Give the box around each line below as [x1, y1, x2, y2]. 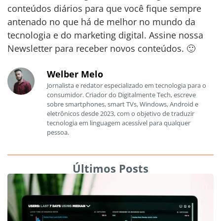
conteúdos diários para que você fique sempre [7, 2, 201, 15]
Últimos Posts [73, 161, 148, 176]
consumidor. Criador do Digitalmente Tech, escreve [47, 90, 196, 99]
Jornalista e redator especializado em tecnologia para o [47, 80, 206, 90]
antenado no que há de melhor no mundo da [7, 16, 195, 28]
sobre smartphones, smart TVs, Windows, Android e [47, 99, 198, 109]
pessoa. [47, 127, 69, 137]
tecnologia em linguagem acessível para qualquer [47, 118, 190, 127]
